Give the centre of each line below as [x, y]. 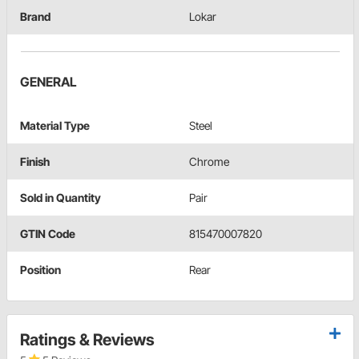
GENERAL [48, 82]
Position [40, 270]
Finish [35, 162]
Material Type [55, 126]
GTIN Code [48, 234]
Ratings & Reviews [87, 340]
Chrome [209, 162]
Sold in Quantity [61, 198]
